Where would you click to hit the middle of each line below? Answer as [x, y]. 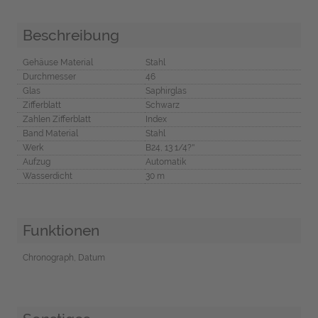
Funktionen [61, 231]
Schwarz [162, 105]
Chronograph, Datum [64, 258]
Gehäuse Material [57, 63]
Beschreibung [71, 35]
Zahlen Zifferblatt [56, 120]
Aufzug [36, 162]
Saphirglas [166, 91]
